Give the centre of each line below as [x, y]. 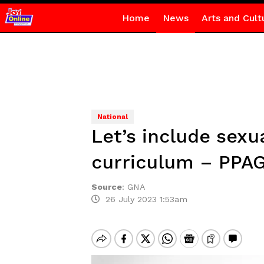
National [112, 117]
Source [106, 187]
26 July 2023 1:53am [143, 199]
